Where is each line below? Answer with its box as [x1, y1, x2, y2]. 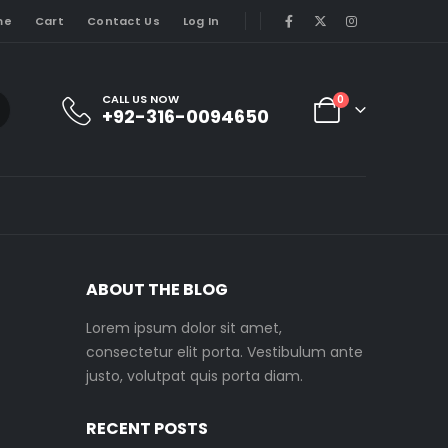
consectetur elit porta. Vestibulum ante [86, 342, 363, 363]
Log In [182, 13, 220, 29]
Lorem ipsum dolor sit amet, [86, 318, 282, 339]
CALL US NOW [102, 90, 180, 107]
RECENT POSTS [86, 417, 208, 441]
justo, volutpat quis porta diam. [86, 366, 303, 387]
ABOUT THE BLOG [86, 278, 228, 302]
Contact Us [87, 13, 160, 29]
